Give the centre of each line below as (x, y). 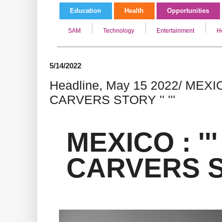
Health (134, 11)
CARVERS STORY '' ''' (112, 99)
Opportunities (188, 11)
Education (85, 11)
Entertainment (175, 31)
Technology (119, 31)
